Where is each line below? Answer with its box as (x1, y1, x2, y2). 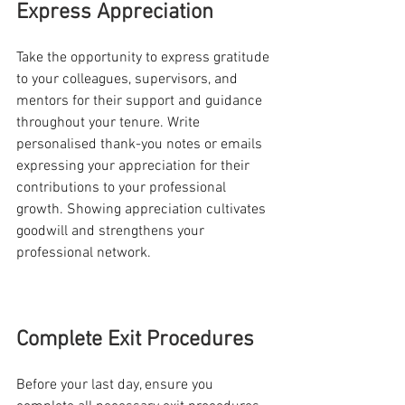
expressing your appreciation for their (16, 156, 253, 175)
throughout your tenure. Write (16, 113, 203, 132)
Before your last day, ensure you (16, 375, 217, 394)
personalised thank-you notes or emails (16, 135, 266, 154)
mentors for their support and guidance (16, 91, 266, 110)
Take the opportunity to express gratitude (16, 48, 273, 67)
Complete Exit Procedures (16, 326, 254, 353)
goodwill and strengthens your (16, 221, 208, 240)
